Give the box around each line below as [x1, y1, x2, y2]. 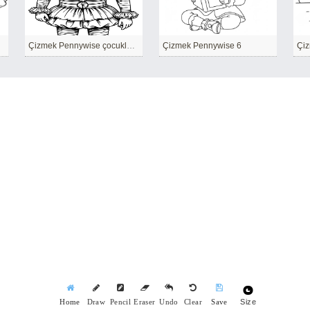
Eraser [134, 298, 156, 306]
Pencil [109, 298, 131, 306]
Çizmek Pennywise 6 [163, 41, 241, 51]
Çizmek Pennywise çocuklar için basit [127, 41, 135, 51]
